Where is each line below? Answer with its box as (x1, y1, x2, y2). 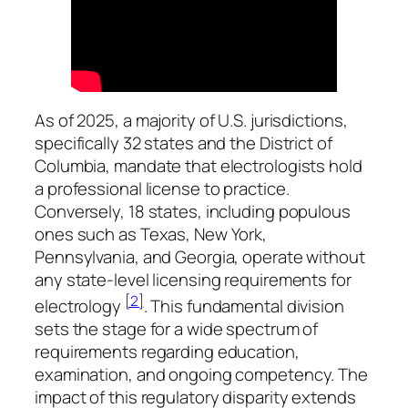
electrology (35, 294, 125, 319)
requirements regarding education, (35, 340, 300, 364)
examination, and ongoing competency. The (35, 362, 368, 387)
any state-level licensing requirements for (35, 267, 352, 291)
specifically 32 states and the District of (35, 130, 332, 155)
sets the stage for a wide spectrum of (35, 317, 319, 342)
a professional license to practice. (35, 176, 290, 200)
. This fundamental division (143, 294, 344, 319)
